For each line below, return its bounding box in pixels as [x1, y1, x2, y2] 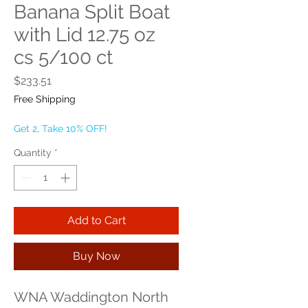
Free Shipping [14, 93, 76, 104]
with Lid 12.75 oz [14, 23, 155, 46]
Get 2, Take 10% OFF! [14, 123, 107, 134]
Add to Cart [67, 214, 126, 227]
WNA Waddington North [14, 289, 168, 305]
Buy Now [72, 250, 120, 263]
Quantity [14, 147, 52, 158]
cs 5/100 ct [14, 46, 113, 69]
